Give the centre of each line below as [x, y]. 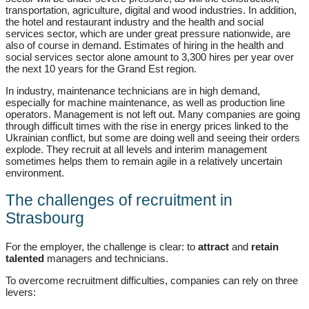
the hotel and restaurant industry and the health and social [134, 22]
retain [265, 246]
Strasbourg [45, 218]
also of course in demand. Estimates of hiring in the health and [144, 46]
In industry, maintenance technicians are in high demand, [133, 91]
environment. [35, 173]
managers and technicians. [106, 258]
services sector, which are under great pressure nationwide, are [148, 34]
